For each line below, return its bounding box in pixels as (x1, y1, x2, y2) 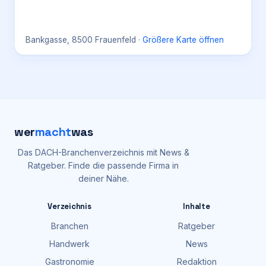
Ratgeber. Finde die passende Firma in (28, 160, 179, 170)
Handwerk (49, 239, 90, 249)
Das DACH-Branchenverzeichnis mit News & (17, 147, 189, 157)
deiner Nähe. (78, 173, 129, 183)
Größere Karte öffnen (142, 35, 224, 45)
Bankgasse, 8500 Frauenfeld (26, 35, 136, 45)
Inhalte (183, 201, 210, 211)
